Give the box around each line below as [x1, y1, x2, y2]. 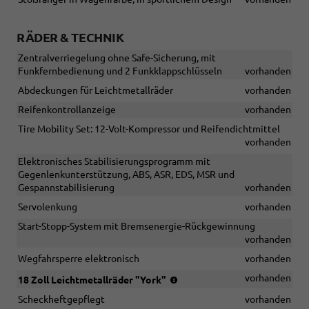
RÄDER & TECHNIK [17, 30, 124, 45]
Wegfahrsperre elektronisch [18, 253, 139, 265]
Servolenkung [18, 201, 77, 213]
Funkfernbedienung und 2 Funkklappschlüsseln [18, 66, 222, 77]
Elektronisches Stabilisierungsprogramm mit [18, 156, 210, 168]
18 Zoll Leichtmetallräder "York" [18, 275, 166, 286]
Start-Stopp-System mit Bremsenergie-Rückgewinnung [18, 221, 255, 232]
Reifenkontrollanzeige [18, 104, 116, 116]
